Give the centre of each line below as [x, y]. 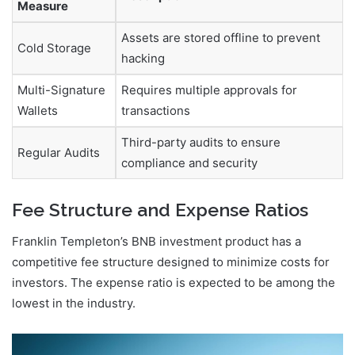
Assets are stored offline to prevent [221, 38]
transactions [156, 111]
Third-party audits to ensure [201, 143]
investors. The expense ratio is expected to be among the [174, 283]
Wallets [38, 111]
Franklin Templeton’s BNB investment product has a [157, 242]
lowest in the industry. [74, 303]
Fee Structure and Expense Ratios [160, 209]
